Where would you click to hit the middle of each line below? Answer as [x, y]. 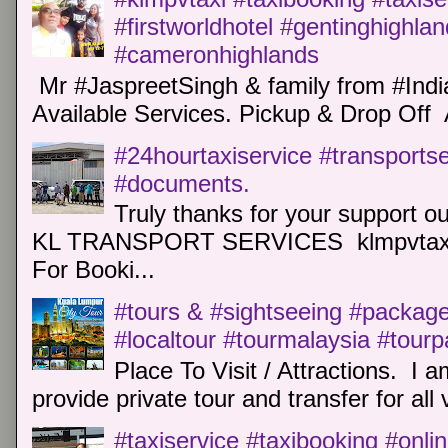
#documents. [182, 183]
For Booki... [93, 270]
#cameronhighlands [217, 54]
